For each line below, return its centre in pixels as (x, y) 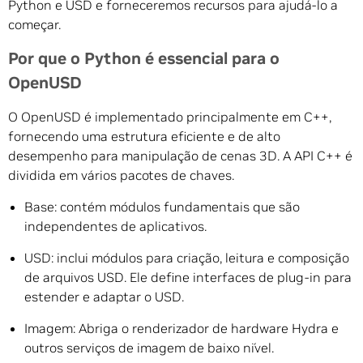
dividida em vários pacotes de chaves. (121, 175)
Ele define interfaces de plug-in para (241, 277)
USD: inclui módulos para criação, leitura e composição (187, 257)
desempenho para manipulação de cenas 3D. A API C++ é (180, 155)
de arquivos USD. (77, 277)
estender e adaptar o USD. (104, 296)
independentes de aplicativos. (115, 226)
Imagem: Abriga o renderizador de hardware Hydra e (181, 328)
